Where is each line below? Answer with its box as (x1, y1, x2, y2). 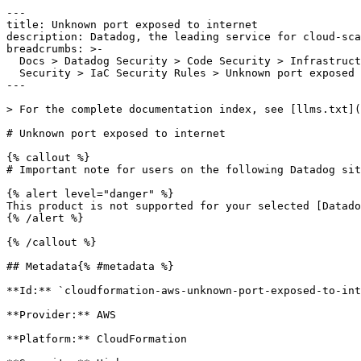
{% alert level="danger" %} (6, 188, 174, 200)
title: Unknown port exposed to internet (6, 19, 258, 31)
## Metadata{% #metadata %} (6, 260, 174, 272)
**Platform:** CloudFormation (6, 333, 187, 345)
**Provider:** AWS (6, 309, 116, 321)
